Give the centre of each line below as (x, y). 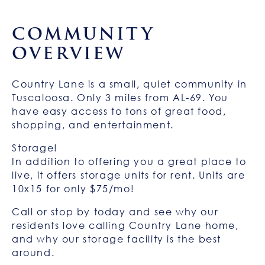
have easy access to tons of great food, (119, 111)
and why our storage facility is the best (117, 239)
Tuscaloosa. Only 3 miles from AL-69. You (120, 98)
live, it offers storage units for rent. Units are (129, 175)
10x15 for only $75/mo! (73, 189)
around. (33, 253)
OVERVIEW (69, 53)
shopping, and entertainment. (93, 125)
